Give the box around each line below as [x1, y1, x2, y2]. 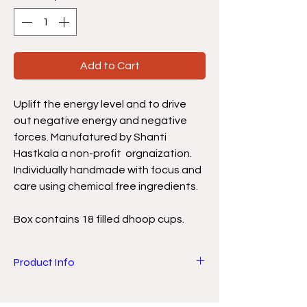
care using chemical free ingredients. [14, 180, 198, 192]
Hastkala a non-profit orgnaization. [14, 147, 192, 159]
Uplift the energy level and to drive [14, 98, 186, 110]
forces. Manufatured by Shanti [14, 131, 167, 143]
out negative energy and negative [14, 114, 187, 126]
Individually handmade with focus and [14, 164, 201, 175]
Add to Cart [79, 60, 140, 71]
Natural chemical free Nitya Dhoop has [21, 290, 193, 300]
